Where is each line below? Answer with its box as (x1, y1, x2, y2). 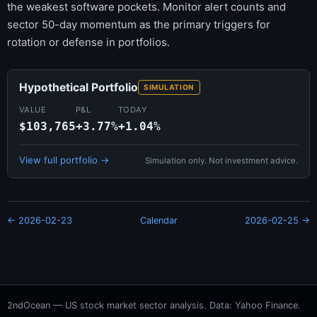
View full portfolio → (19, 154, 110, 166)
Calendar (139, 215, 178, 226)
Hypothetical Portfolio (19, 81, 138, 95)
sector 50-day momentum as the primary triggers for (7, 18, 270, 32)
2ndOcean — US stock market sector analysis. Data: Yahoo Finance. (7, 300, 301, 311)
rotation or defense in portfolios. (7, 35, 170, 50)
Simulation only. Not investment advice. (145, 156, 298, 166)
